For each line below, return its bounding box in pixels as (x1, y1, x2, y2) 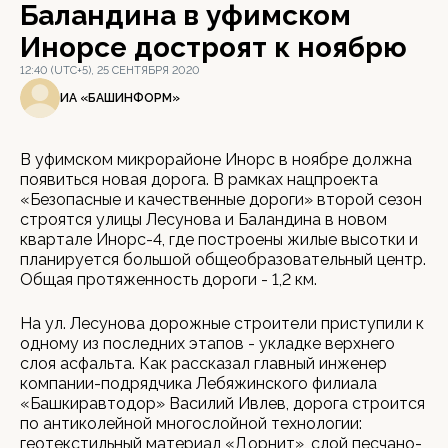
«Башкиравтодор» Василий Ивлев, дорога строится (20, 394, 425, 413)
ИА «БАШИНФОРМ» (60, 90, 180, 105)
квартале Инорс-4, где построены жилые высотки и (20, 230, 418, 249)
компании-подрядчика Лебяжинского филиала (20, 374, 377, 393)
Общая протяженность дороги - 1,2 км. (20, 270, 317, 289)
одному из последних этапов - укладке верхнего (20, 334, 395, 353)
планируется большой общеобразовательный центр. (20, 250, 426, 269)
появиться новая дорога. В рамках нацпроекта (20, 170, 378, 189)
